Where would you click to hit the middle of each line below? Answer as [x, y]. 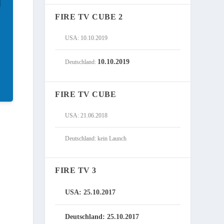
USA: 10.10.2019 [86, 38]
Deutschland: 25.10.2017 [102, 217]
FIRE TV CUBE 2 [89, 17]
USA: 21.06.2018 [86, 116]
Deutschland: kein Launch [96, 139]
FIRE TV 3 [76, 170]
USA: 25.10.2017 [90, 192]
